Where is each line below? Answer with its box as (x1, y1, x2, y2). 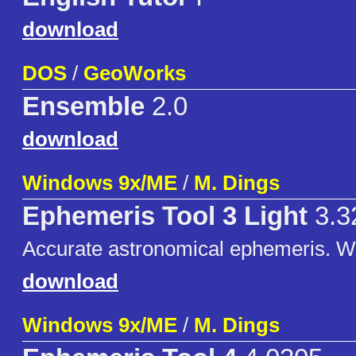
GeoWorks (83, 61, 186, 86)
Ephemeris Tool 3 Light (22, 202, 308, 231)
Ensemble (22, 92, 145, 122)
